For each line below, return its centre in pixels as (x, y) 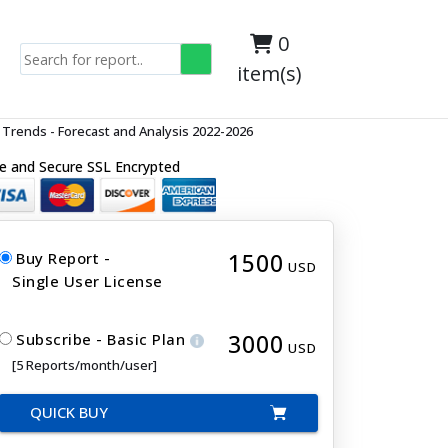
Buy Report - (63, 258)
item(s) (270, 73)
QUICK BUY (69, 412)
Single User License (87, 281)
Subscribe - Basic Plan (103, 339)
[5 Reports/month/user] (84, 365)
